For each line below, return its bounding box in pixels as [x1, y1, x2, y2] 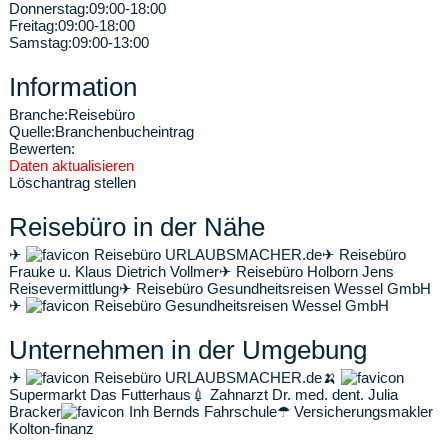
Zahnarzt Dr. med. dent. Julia [206, 386, 398, 403]
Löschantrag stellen [9, 174, 136, 191]
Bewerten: [9, 140, 75, 157]
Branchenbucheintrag [55, 123, 194, 140]
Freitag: [9, 17, 58, 34]
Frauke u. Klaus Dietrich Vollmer [9, 263, 219, 280]
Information [9, 72, 137, 102]
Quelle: [9, 123, 55, 140]
